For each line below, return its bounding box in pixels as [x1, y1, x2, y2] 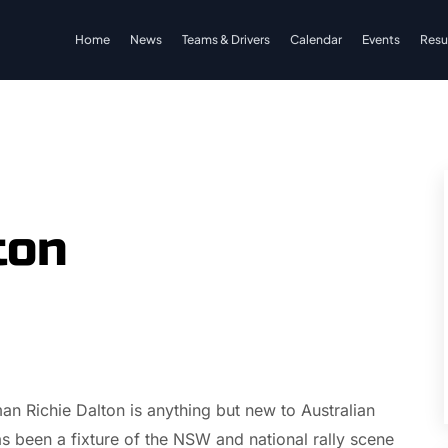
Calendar [290, 32, 342, 47]
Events [362, 32, 400, 47]
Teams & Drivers [182, 32, 270, 47]
